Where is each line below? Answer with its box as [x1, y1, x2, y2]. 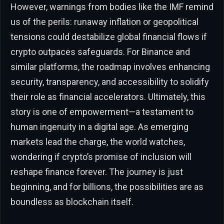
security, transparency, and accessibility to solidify [10, 76, 209, 87]
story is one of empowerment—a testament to [10, 106, 193, 117]
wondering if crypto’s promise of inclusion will [10, 151, 191, 162]
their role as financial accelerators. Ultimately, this [10, 91, 205, 102]
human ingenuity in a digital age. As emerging [10, 121, 188, 132]
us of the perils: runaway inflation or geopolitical [10, 16, 198, 27]
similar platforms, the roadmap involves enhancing [10, 61, 210, 72]
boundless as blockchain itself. [10, 196, 133, 207]
